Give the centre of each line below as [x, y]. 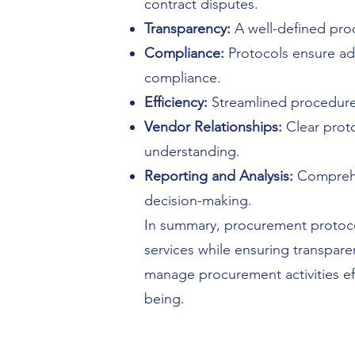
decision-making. [198, 200]
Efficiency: [176, 102]
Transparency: [187, 29]
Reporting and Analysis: [219, 176]
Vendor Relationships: [213, 127]
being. [164, 299]
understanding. [192, 151]
